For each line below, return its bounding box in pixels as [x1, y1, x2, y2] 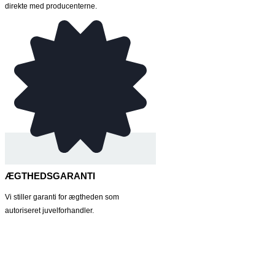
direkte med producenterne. [5, 1, 97, 10]
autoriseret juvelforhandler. [5, 206, 94, 215]
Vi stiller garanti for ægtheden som [5, 193, 119, 202]
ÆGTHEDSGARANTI [5, 171, 95, 182]
